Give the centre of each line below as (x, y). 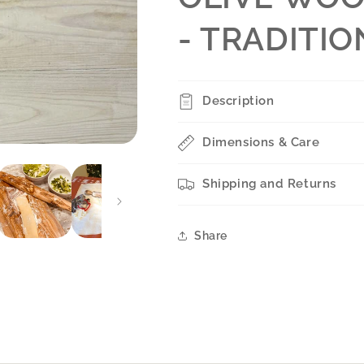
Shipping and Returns (269, 184)
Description (238, 101)
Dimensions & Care (261, 142)
